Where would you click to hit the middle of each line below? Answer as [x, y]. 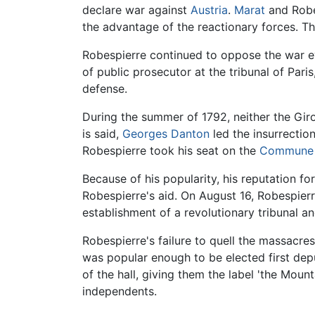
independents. [120, 291]
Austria [209, 10]
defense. [105, 89]
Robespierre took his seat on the [171, 151]
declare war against [136, 10]
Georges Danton [166, 134]
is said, [102, 134]
